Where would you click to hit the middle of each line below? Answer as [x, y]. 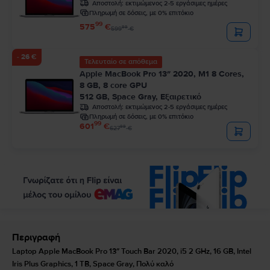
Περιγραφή [36, 237]
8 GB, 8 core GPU [113, 85]
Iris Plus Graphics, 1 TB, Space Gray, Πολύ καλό [93, 264]
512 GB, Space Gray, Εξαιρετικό [140, 96]
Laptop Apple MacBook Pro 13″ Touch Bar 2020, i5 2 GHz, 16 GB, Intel [132, 251]
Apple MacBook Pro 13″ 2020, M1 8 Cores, [162, 74]
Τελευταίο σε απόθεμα [121, 61]
